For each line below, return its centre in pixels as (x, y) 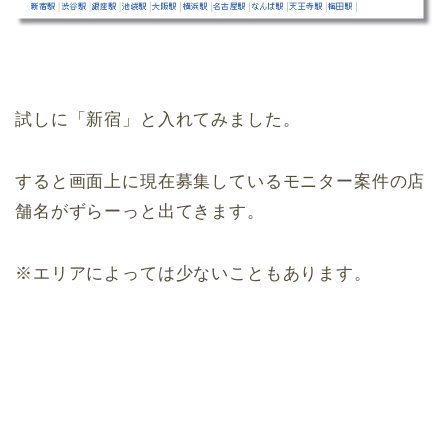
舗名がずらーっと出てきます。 (140, 212)
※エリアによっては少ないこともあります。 (193, 274)
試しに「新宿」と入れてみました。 (158, 120)
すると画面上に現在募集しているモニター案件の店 (220, 182)
